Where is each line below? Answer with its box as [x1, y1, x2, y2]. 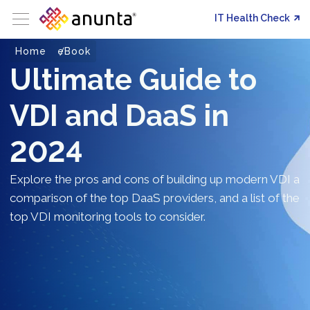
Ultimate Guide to [10, 63, 257, 97]
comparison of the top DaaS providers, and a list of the [10, 191, 300, 205]
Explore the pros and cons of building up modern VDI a [10, 172, 300, 186]
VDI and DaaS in [10, 99, 229, 133]
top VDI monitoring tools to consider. [10, 210, 206, 224]
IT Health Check [215, 12, 292, 24]
